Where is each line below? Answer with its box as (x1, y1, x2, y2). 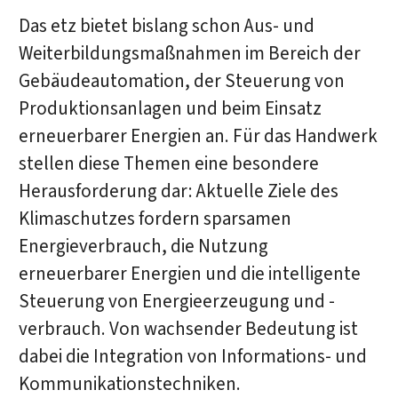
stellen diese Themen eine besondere (18, 151, 319, 178)
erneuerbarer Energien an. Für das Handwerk (18, 123, 378, 150)
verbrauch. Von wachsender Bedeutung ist (18, 316, 358, 343)
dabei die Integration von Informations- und (18, 344, 367, 370)
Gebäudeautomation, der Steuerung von (18, 68, 345, 95)
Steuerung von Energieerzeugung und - (18, 289, 335, 315)
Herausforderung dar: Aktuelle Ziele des (18, 179, 338, 205)
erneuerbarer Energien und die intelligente (18, 261, 361, 288)
